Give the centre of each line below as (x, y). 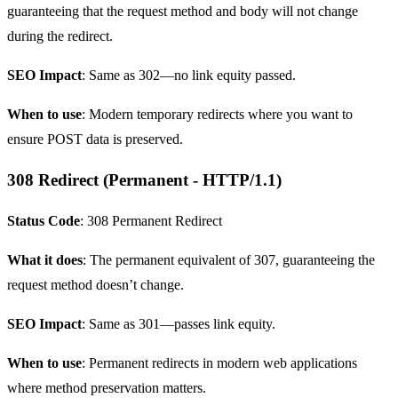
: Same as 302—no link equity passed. (189, 75)
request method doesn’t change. (96, 284)
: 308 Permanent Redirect (151, 220)
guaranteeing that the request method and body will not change (183, 11)
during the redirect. (60, 36)
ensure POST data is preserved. (95, 139)
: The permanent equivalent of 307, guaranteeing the (229, 259)
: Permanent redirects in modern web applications (219, 362)
